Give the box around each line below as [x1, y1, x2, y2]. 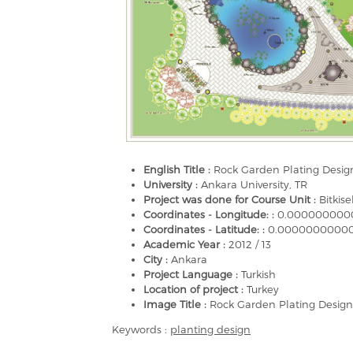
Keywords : [112, 323, 170, 336]
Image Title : [143, 298, 210, 311]
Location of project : [143, 283, 247, 296]
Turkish [241, 268, 276, 281]
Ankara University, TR [201, 178, 307, 191]
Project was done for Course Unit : [143, 193, 319, 206]
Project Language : [143, 268, 241, 281]
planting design [170, 323, 251, 336]
